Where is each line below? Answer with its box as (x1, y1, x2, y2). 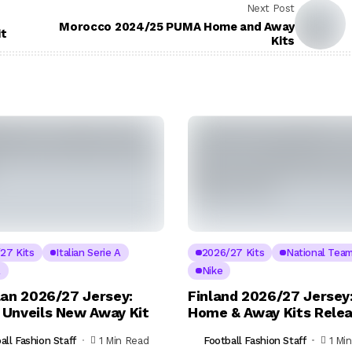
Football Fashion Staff (203, 334, 306, 346)
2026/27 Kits (201, 247, 265, 259)
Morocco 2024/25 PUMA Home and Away (59, 19, 295, 34)
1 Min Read (99, 334, 149, 346)
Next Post (246, 2, 295, 14)
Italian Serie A (56, 247, 121, 259)
